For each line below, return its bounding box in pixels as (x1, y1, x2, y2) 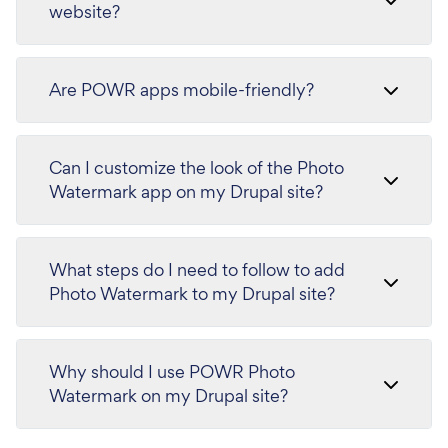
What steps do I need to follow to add (49, 258, 345, 282)
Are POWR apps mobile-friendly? (49, 78, 314, 102)
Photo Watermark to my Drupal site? (49, 282, 335, 306)
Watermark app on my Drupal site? (49, 180, 323, 204)
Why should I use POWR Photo (49, 360, 295, 384)
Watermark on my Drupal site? (49, 384, 288, 408)
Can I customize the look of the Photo (49, 156, 344, 180)
